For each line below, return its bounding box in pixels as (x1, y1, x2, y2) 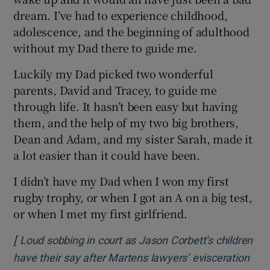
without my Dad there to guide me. (13, 39, 197, 55)
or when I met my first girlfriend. (13, 205, 187, 221)
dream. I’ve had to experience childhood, (13, 7, 228, 23)
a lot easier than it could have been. (13, 146, 201, 163)
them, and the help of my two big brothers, (13, 114, 239, 130)
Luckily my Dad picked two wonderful (13, 65, 213, 81)
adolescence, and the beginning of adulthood (13, 23, 250, 39)
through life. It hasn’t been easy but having (13, 98, 237, 114)
